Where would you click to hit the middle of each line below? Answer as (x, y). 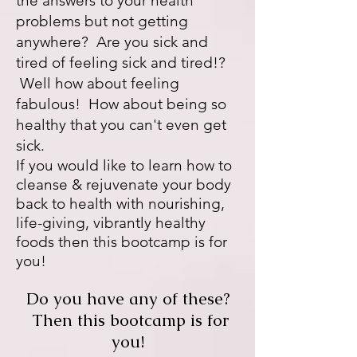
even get (196, 125)
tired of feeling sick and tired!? (121, 63)
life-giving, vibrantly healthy (111, 223)
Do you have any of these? (127, 298)
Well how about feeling (98, 83)
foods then (55, 242)
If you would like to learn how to (124, 165)
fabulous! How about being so (121, 104)
